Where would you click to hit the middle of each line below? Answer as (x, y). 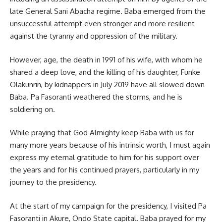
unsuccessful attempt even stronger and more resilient (102, 24)
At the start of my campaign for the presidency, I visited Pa (108, 206)
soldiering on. (32, 109)
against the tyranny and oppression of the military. (94, 36)
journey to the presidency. (53, 182)
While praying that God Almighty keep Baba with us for (102, 133)
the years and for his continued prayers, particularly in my (105, 170)
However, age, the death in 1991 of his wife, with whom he (106, 59)
